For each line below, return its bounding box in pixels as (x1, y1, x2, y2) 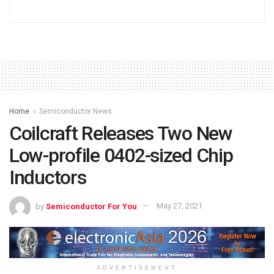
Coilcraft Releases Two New (9, 121, 232, 145)
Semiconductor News (39, 106, 112, 116)
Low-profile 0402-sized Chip (9, 143, 233, 167)
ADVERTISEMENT (97, 265, 177, 272)
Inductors (9, 165, 86, 189)
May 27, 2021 (157, 201, 202, 211)
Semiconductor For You (46, 201, 137, 211)
